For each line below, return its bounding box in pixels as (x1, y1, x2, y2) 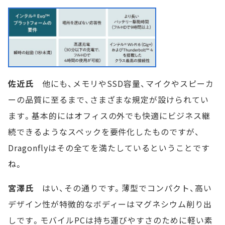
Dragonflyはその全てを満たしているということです (8, 142, 210, 154)
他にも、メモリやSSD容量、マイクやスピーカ (33, 77, 214, 90)
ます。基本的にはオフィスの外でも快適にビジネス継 (8, 109, 211, 122)
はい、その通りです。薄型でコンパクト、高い (33, 182, 212, 194)
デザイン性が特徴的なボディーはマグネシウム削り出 (8, 198, 212, 210)
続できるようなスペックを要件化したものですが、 (8, 126, 200, 138)
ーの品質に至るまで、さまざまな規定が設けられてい (8, 93, 209, 106)
